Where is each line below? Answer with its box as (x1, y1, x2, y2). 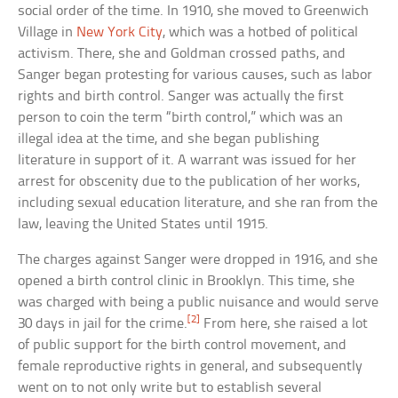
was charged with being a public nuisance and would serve (18, 294, 379, 310)
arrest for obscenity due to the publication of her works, (18, 173, 361, 189)
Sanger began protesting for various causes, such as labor (18, 67, 373, 83)
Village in (18, 24, 77, 40)
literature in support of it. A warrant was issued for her (18, 152, 357, 168)
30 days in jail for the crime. (18, 315, 188, 331)
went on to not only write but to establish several (18, 379, 322, 395)
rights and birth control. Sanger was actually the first (18, 88, 345, 104)
